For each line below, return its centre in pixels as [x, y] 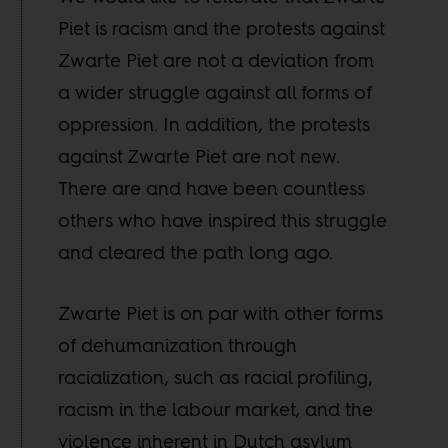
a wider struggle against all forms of [215, 92]
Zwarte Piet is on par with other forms [221, 312]
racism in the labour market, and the [216, 408]
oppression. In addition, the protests [214, 124]
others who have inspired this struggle [223, 220]
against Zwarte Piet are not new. [199, 156]
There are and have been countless [212, 188]
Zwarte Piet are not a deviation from [216, 60]
